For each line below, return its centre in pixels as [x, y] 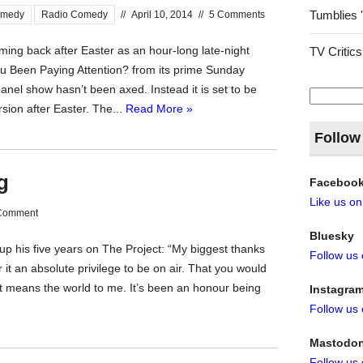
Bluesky [332, 236]
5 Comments [237, 15]
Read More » [159, 109]
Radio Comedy [75, 15]
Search [330, 92]
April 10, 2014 [162, 15]
